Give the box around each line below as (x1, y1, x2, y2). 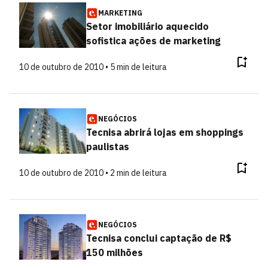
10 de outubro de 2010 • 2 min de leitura (19, 167, 167, 178)
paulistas (86, 141, 129, 153)
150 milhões (86, 246, 143, 258)
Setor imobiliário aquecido (86, 20, 209, 32)
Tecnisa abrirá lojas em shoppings (86, 126, 243, 138)
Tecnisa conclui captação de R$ (86, 232, 232, 244)
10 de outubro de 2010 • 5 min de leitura (19, 62, 167, 72)
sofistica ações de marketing (86, 35, 221, 47)
